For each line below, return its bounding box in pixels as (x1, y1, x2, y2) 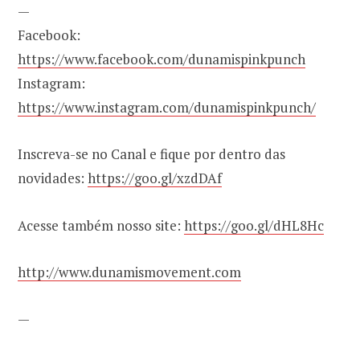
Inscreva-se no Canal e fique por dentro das (18, 145, 285, 164)
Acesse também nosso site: (18, 215, 184, 235)
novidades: (18, 169, 88, 188)
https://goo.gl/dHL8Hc (184, 215, 324, 235)
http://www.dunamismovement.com (18, 262, 241, 281)
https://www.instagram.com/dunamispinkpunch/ (18, 98, 316, 117)
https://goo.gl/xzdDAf (88, 169, 222, 188)
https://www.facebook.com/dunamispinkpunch (18, 50, 305, 69)
